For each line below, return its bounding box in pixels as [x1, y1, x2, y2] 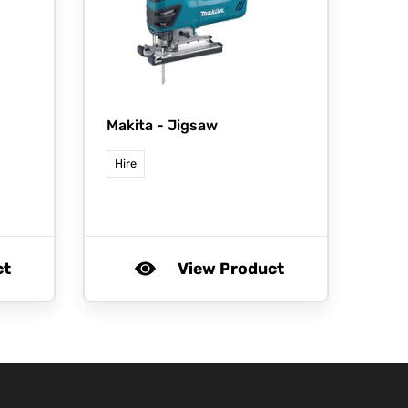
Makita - [107, 116, 168, 134]
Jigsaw [168, 116, 218, 134]
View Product [177, 259, 284, 278]
